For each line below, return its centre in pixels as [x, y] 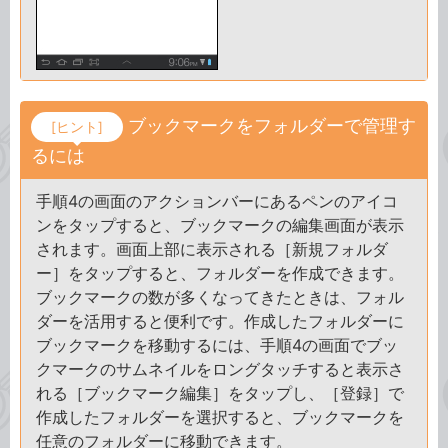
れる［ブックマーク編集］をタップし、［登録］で [220, 393]
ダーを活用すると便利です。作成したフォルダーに [220, 321]
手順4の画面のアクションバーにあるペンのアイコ [217, 201]
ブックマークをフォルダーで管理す [272, 125]
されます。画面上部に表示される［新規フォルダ [212, 249]
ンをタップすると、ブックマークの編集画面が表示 [220, 225]
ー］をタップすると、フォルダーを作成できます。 [220, 273]
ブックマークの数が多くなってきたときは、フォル [220, 297]
